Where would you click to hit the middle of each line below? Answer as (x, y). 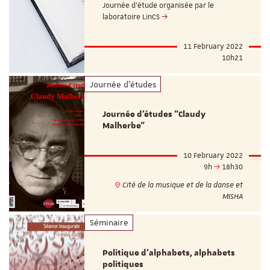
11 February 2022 (213, 47)
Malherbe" (124, 126)
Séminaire (109, 223)
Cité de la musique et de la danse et (182, 185)
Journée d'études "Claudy (154, 114)
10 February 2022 (213, 155)
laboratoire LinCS (132, 17)
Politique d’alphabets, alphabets (169, 253)
